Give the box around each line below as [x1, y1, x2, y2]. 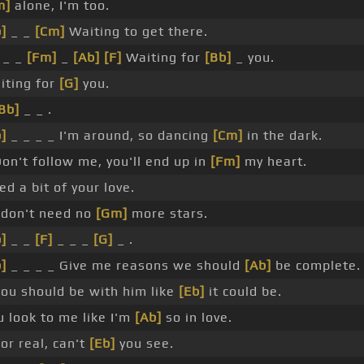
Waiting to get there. [64, 24, 208, 40]
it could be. [204, 284, 282, 300]
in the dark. [242, 128, 323, 144]
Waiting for [121, 50, 205, 66]
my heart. [240, 154, 307, 170]
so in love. [161, 310, 232, 326]
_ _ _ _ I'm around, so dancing [6, 128, 213, 144]
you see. [115, 336, 174, 352]
